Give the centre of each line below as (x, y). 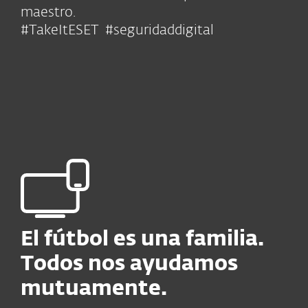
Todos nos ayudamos (129, 265)
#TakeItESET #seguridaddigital (117, 30)
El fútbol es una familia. (142, 240)
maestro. (48, 12)
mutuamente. (94, 289)
